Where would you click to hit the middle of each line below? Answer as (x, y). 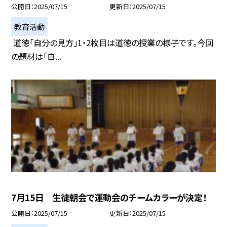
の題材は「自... (36, 56)
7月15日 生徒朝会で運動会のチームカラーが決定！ (109, 197)
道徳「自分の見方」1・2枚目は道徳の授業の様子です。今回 (112, 42)
